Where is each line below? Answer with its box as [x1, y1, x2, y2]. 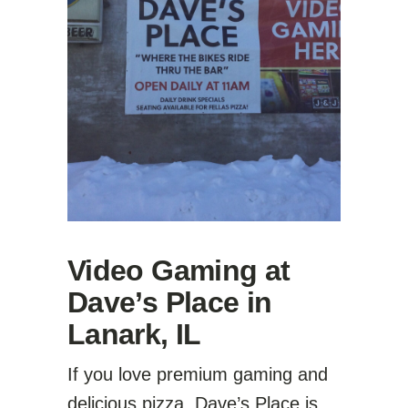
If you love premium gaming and [67, 364, 328, 384]
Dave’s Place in [67, 286, 272, 319]
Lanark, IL [67, 318, 201, 351]
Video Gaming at [67, 254, 291, 287]
